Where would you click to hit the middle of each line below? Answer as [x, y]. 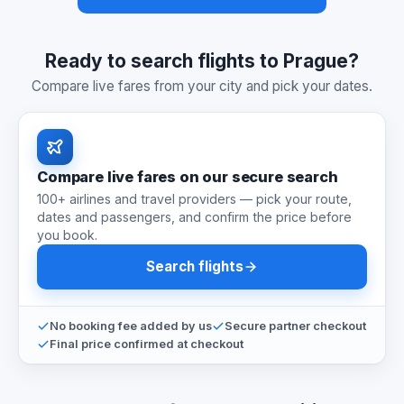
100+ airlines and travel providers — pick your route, [194, 199]
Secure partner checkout [295, 326]
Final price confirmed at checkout [147, 344]
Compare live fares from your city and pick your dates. [202, 86]
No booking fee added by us [131, 326]
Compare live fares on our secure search [188, 176]
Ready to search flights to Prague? [202, 60]
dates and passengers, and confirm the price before [194, 217]
